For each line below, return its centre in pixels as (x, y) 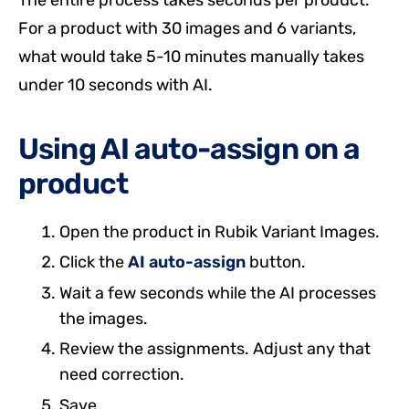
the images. (104, 318)
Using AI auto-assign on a (189, 149)
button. (276, 262)
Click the (94, 262)
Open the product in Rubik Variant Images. (220, 232)
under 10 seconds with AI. (115, 85)
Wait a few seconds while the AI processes (218, 293)
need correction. (122, 375)
